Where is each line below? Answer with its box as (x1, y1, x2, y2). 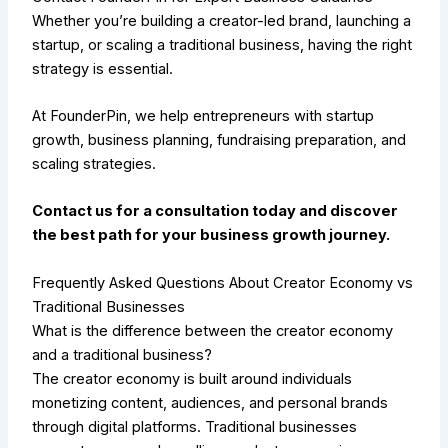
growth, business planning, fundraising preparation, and (32, 131, 407, 150)
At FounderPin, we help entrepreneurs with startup (32, 107, 375, 126)
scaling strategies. (32, 155, 157, 174)
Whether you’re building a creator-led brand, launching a (32, 11, 412, 30)
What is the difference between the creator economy (32, 321, 394, 340)
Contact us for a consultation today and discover (32, 202, 399, 221)
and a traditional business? (32, 345, 213, 364)
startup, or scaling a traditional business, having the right (32, 35, 413, 54)
